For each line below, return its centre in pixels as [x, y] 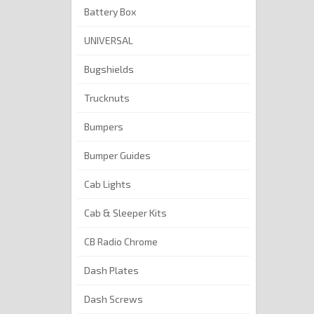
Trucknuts [107, 98]
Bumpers [104, 127]
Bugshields [109, 69]
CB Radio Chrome [121, 242]
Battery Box [110, 12]
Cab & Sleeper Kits [125, 213]
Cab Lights [108, 184]
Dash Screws [114, 299]
